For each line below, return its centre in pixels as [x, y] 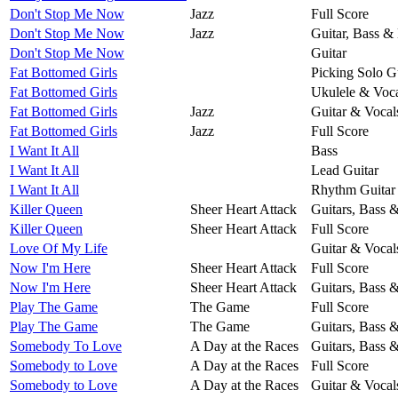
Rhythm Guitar [353, 189]
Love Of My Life [59, 248]
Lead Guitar [345, 170]
